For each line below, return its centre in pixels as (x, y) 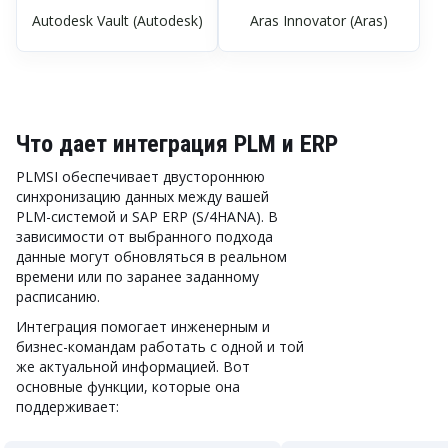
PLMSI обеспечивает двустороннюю (140, 176)
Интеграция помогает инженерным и (143, 326)
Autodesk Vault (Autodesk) (117, 20)
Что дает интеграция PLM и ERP (177, 144)
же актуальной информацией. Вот (133, 366)
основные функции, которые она (128, 386)
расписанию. (58, 296)
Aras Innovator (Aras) (319, 20)
